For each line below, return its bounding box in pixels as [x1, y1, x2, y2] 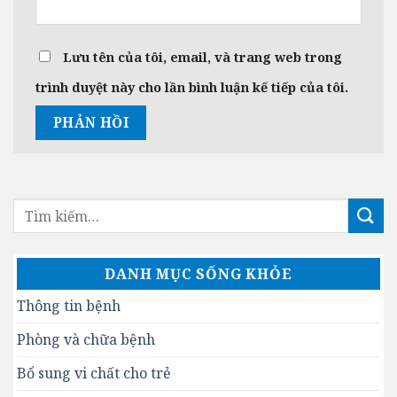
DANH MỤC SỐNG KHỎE [105, 264, 292, 284]
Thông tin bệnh [17, 296, 121, 315]
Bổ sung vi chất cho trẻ [17, 363, 171, 383]
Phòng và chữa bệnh [17, 330, 155, 349]
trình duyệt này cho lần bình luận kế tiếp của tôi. [35, 78, 348, 96]
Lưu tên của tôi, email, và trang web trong [63, 48, 342, 66]
